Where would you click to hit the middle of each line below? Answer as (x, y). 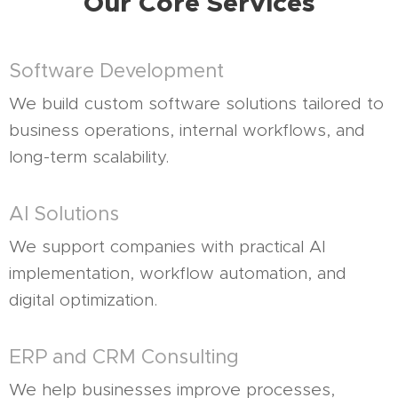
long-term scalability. (89, 157)
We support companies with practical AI (167, 247)
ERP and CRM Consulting (124, 357)
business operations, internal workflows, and (187, 130)
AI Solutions (64, 214)
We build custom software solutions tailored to (196, 103)
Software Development (116, 71)
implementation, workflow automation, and (178, 273)
